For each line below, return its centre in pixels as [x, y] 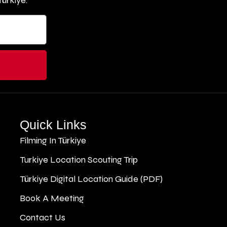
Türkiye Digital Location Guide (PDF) [91, 179]
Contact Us [43, 217]
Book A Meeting [52, 198]
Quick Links [53, 124]
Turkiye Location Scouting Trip [79, 159]
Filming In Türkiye [53, 140]
